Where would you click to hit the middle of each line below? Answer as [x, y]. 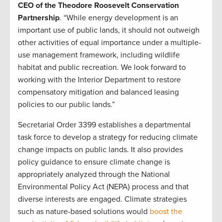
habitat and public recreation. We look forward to [102, 68]
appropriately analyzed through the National [94, 175]
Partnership [39, 18]
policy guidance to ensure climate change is [94, 162]
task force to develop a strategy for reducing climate [108, 138]
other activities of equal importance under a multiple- [110, 43]
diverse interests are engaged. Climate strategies [102, 199]
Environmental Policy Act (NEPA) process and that [103, 187]
